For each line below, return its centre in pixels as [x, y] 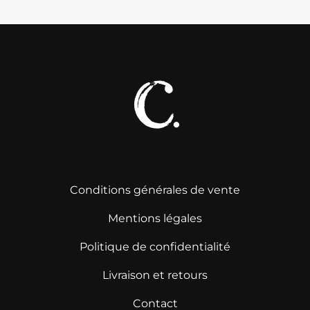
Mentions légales [155, 218]
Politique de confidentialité [155, 246]
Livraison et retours [155, 275]
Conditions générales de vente [155, 190]
